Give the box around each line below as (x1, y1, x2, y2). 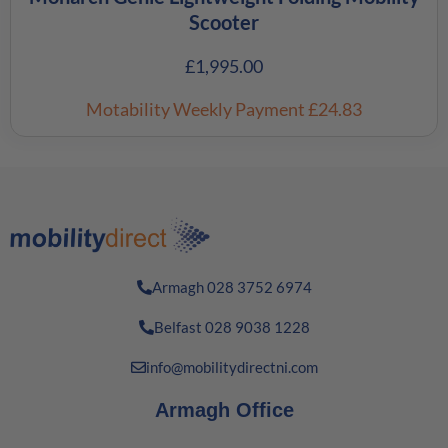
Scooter (189, 10, 259, 35)
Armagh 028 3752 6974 (151, 277, 312, 296)
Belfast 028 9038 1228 (153, 317, 310, 336)
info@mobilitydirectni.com (145, 357, 318, 376)
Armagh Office (154, 398, 294, 421)
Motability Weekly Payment (86, 98, 308, 121)
